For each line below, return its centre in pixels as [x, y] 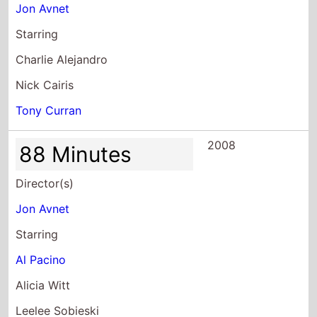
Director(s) [45, 183]
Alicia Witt [43, 285]
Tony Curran [49, 110]
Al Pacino [41, 259]
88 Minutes [76, 154]
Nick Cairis [45, 85]
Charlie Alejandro [62, 59]
